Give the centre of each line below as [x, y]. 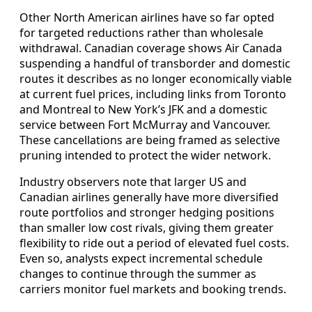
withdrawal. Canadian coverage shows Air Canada [151, 48]
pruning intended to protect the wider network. [145, 156]
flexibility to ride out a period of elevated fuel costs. [154, 243]
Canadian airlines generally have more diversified [149, 197]
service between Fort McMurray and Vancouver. [145, 125]
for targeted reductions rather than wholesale [141, 33]
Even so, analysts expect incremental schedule [141, 259]
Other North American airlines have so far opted [147, 18]
